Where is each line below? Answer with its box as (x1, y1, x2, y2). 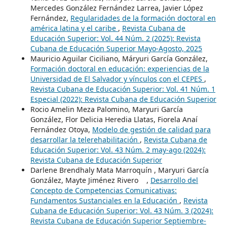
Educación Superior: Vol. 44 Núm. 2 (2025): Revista (30, 33, 201, 43)
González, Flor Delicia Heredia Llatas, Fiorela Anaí (30, 114, 198, 124)
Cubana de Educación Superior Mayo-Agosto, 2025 (30, 43, 202, 53)
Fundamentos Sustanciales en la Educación (30, 195, 179, 205)
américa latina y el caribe (30, 23, 118, 33)
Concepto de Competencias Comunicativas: (30, 185, 177, 195)
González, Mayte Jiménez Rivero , (30, 175, 150, 185)
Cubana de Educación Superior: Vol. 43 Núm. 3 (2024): (30, 205, 213, 215)
